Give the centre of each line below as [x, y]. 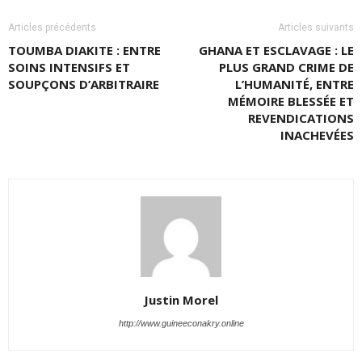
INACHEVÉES [317, 135]
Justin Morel [181, 300]
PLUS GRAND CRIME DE [286, 67]
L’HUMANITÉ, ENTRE [295, 84]
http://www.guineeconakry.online [181, 323]
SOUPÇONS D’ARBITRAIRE [84, 84]
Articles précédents [52, 27]
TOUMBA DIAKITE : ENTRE [84, 50]
